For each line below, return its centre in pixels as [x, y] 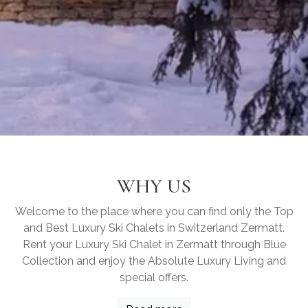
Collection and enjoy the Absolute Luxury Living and [154, 261]
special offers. [154, 277]
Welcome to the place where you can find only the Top [154, 211]
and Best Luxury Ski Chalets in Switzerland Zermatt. [154, 228]
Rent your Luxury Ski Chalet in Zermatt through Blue [154, 244]
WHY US [154, 186]
